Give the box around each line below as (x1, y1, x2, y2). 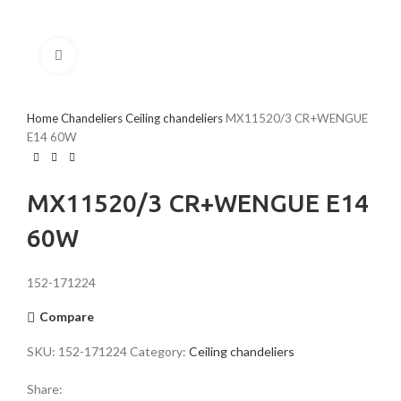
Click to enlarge (76, 48, 161, 63)
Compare (38, 309, 94, 325)
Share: (27, 380, 63, 397)
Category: (130, 343, 186, 359)
